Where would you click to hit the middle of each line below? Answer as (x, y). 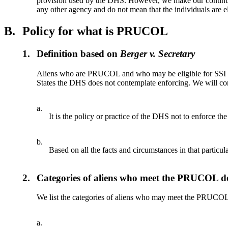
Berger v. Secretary (158, 54)
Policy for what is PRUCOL (95, 31)
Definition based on (79, 54)
